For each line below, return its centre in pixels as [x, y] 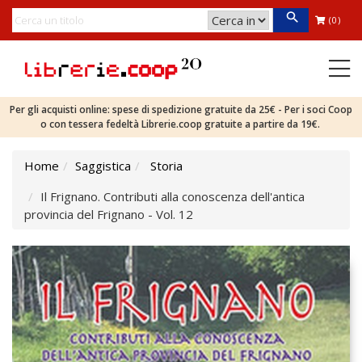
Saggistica [103, 166]
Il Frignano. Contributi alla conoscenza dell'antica [173, 196]
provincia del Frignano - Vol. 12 [109, 214]
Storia [166, 166]
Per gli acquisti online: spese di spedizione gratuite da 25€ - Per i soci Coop [181, 109]
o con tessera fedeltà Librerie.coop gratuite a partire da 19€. [181, 124]
